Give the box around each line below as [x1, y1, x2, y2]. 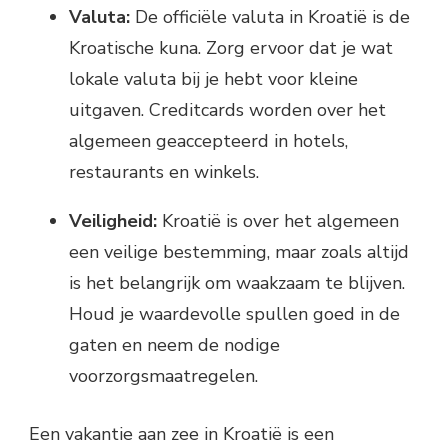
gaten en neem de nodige [69, 332, 280, 357]
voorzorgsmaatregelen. [69, 363, 258, 388]
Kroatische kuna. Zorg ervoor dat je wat [69, 35, 393, 60]
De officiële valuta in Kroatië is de [130, 4, 410, 29]
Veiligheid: [69, 208, 157, 233]
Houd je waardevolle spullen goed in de [69, 301, 400, 326]
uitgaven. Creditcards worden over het [69, 97, 386, 122]
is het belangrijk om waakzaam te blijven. [69, 270, 405, 295]
